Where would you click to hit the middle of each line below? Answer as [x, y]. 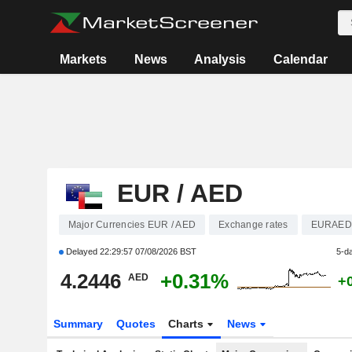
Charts [188, 324]
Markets [84, 59]
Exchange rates [253, 225]
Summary [78, 324]
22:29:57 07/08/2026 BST [148, 251]
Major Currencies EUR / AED [132, 225]
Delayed [81, 251]
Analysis [220, 59]
